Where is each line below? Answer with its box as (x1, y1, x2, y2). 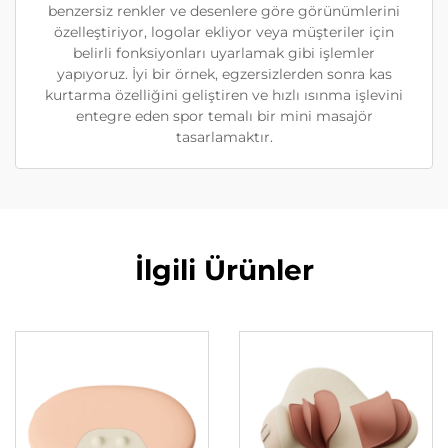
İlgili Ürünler (134, 253, 314, 287)
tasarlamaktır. (175, 128, 273, 146)
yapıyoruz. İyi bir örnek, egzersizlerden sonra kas (56, 65, 392, 83)
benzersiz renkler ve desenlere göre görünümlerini (48, 2, 400, 20)
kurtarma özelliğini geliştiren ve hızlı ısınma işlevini (45, 86, 403, 104)
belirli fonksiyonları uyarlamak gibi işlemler (73, 44, 375, 62)
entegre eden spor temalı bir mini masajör (75, 107, 373, 125)
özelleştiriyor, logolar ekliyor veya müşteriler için (54, 23, 394, 41)
